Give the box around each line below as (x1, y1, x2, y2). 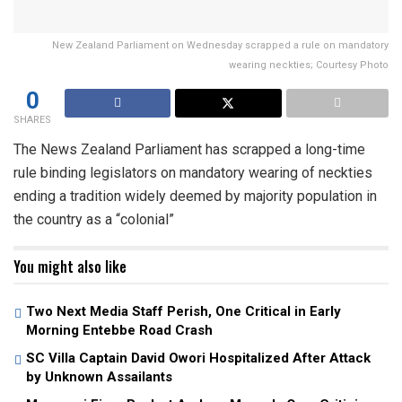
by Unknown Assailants (26, 368, 172, 385)
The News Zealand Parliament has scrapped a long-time (13, 140, 365, 158)
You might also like (13, 255, 127, 277)
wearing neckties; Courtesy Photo (229, 58, 389, 71)
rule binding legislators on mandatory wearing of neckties (13, 163, 372, 181)
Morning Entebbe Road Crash (26, 321, 213, 338)
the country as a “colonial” (13, 210, 174, 228)
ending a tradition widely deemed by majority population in (13, 187, 377, 205)
